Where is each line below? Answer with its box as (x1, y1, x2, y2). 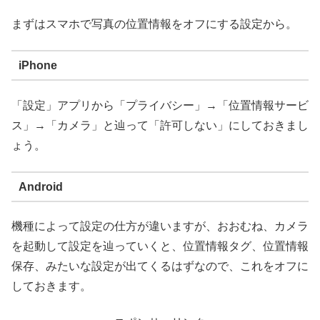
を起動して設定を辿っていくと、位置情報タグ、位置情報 (11, 240, 309, 253)
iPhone (18, 59, 57, 71)
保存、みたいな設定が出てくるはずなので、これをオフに (11, 260, 309, 273)
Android (18, 180, 63, 193)
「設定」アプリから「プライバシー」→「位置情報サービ (11, 99, 309, 111)
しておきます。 (11, 280, 91, 293)
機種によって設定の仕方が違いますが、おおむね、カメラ (11, 220, 309, 233)
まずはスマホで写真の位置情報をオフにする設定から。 (11, 17, 297, 30)
